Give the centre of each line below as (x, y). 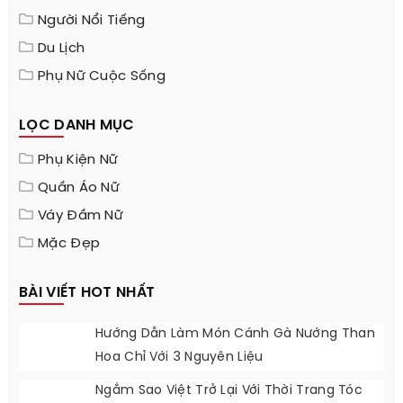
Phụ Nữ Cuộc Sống (102, 77)
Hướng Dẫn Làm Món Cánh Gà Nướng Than (235, 335)
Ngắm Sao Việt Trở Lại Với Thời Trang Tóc (229, 391)
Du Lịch (62, 49)
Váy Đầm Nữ (81, 216)
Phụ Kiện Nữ (78, 161)
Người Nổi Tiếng (92, 21)
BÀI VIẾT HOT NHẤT (87, 293)
